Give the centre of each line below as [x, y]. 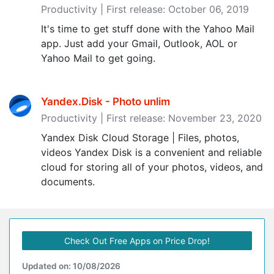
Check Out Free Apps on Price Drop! [137, 241]
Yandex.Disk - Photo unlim [106, 102]
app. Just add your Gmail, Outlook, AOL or [139, 43]
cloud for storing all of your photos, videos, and [152, 167]
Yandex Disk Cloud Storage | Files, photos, [140, 138]
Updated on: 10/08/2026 [71, 266]
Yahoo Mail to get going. [98, 58]
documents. [68, 182]
